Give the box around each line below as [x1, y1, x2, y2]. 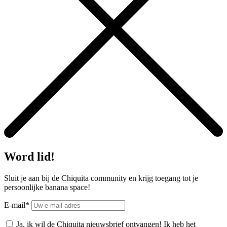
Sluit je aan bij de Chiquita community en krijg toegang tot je [4, 174, 198, 183]
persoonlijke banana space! [4, 183, 90, 192]
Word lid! [4, 150, 55, 164]
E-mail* [4, 201, 31, 210]
